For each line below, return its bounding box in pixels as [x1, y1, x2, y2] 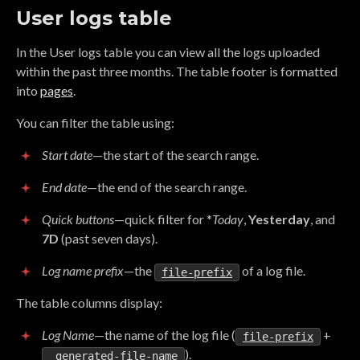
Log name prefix [42, 262, 124, 278]
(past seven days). [59, 230, 157, 246]
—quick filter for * [114, 211, 212, 227]
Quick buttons [42, 211, 114, 227]
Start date [42, 146, 92, 162]
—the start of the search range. [92, 146, 259, 162]
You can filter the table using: [16, 114, 174, 130]
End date [42, 178, 87, 194]
